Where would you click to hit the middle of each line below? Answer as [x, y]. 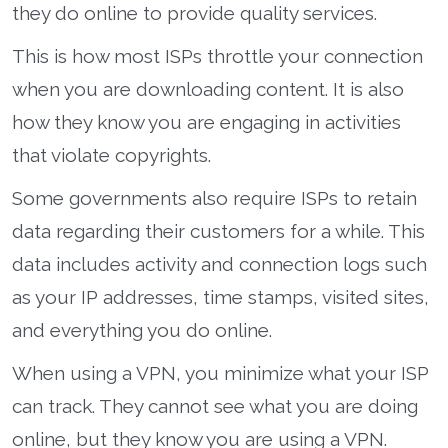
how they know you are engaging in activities [206, 121]
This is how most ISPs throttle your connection [217, 55]
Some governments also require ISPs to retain [214, 197]
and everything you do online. [142, 329]
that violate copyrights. [111, 154]
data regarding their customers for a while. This [218, 230]
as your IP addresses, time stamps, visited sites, [220, 296]
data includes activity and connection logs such [219, 263]
